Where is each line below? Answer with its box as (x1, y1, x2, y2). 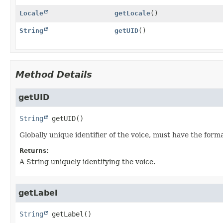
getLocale (114, 9, 150, 17)
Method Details (15, 69, 92, 80)
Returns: (19, 147, 49, 154)
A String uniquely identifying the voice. (19, 157, 155, 166)
